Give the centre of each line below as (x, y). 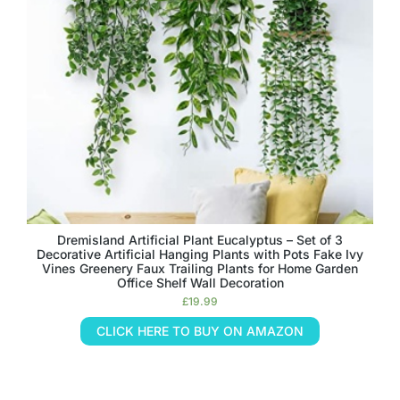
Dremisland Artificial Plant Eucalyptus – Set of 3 (200, 240)
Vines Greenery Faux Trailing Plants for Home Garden (200, 268)
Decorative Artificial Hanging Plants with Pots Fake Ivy (200, 254)
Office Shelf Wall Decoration (200, 283)
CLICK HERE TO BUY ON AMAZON (200, 331)
